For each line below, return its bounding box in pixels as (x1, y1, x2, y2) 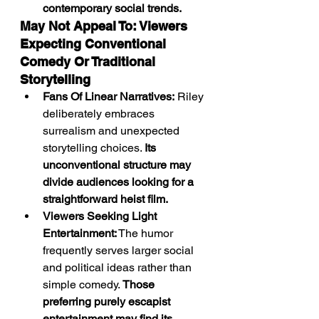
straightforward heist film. (43, 192, 168, 206)
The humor (117, 226, 176, 240)
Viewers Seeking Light (43, 209, 159, 223)
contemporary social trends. (43, 1, 182, 15)
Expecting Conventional (20, 36, 169, 51)
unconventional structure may (43, 158, 194, 172)
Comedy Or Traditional (20, 54, 159, 69)
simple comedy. (43, 278, 122, 291)
